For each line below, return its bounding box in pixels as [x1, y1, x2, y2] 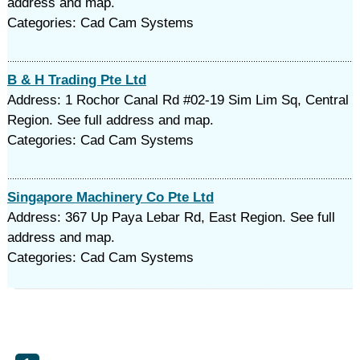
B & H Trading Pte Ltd [6, 72, 146, 88]
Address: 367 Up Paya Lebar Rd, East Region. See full [6, 210, 335, 225]
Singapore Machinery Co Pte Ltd [6, 190, 214, 205]
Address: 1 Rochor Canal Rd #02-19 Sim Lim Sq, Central [6, 92, 349, 108]
